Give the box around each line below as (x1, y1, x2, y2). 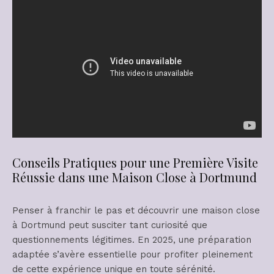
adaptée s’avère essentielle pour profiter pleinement (12, 249, 253, 260)
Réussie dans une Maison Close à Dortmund (12, 169, 257, 185)
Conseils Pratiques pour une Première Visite (12, 154, 258, 171)
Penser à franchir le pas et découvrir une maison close (12, 205, 260, 216)
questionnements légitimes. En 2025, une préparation (12, 234, 251, 245)
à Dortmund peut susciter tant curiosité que (12, 220, 207, 231)
